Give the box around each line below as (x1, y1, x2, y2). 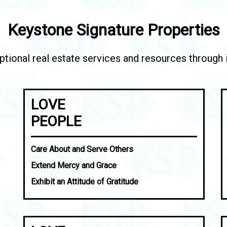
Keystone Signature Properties (7, 20, 220, 40)
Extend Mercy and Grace (31, 161, 117, 170)
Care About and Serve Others (31, 144, 134, 154)
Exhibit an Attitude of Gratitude (31, 177, 139, 186)
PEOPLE (31, 113, 82, 130)
